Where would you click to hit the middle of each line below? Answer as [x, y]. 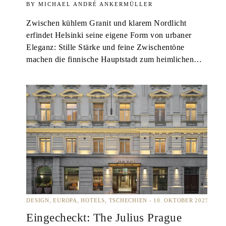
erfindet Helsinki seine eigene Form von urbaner [109, 35]
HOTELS [93, 200]
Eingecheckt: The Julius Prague [104, 218]
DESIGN [38, 200]
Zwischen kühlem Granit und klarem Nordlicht [106, 23]
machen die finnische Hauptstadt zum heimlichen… [114, 59]
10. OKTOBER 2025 [180, 200]
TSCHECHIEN [128, 200]
